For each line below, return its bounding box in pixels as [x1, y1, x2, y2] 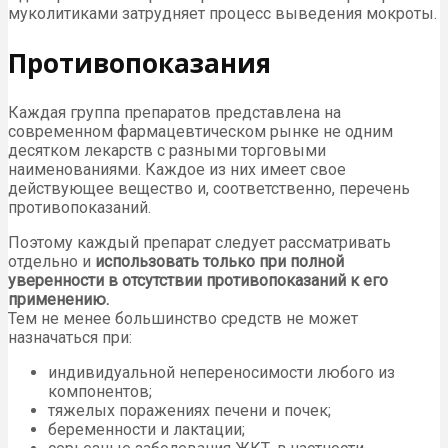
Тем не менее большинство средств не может [8, 308, 358, 328]
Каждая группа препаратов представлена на [8, 102, 341, 122]
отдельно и [8, 251, 95, 271]
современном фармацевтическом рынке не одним [8, 121, 393, 141]
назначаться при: [8, 327, 132, 347]
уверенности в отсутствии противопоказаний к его [8, 270, 388, 290]
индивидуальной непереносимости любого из [48, 362, 395, 382]
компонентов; [48, 381, 152, 401]
